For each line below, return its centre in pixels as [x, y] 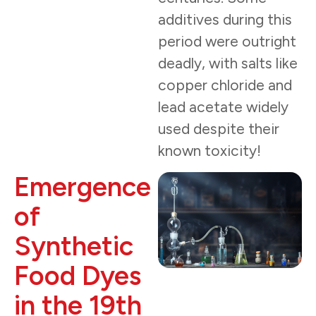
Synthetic [74, 246]
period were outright [227, 42]
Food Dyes [78, 275]
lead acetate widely [223, 107]
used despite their [219, 129]
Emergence [83, 187]
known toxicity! [209, 151]
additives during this [225, 20]
